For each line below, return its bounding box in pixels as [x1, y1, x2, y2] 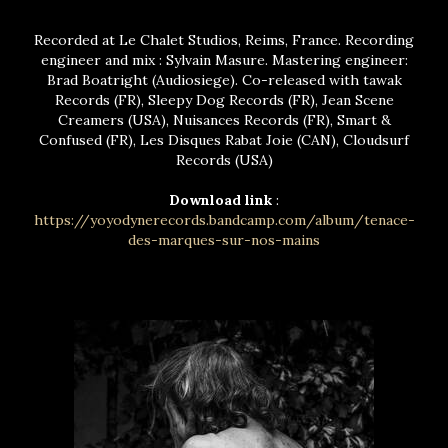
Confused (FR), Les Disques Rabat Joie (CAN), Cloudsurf [39, 131, 409, 149]
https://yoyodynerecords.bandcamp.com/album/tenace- [33, 211, 415, 229]
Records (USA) [175, 151, 273, 169]
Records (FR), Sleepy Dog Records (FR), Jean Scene [54, 91, 394, 109]
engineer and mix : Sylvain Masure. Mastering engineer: [40, 51, 408, 69]
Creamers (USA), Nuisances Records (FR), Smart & [57, 111, 391, 129]
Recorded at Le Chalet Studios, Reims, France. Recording [34, 31, 414, 49]
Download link [169, 191, 272, 209]
